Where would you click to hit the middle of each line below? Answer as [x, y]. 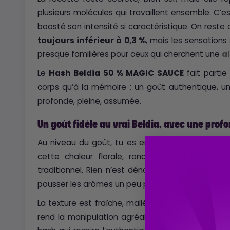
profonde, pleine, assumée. [89, 101]
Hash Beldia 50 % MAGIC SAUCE [116, 73]
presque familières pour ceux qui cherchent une [129, 54]
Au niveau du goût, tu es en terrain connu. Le [129, 142]
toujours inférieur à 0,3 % [91, 40]
